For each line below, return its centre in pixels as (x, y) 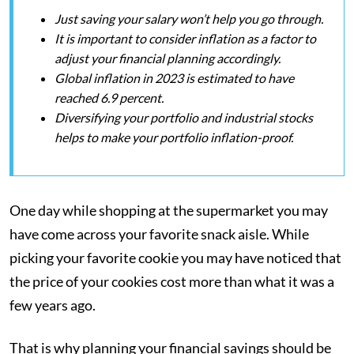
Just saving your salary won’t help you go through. (189, 19)
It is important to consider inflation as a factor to (185, 38)
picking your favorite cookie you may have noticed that (175, 258)
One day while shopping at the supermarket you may (169, 210)
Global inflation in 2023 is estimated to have (174, 78)
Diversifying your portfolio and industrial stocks (184, 117)
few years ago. (53, 305)
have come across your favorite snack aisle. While (159, 234)
